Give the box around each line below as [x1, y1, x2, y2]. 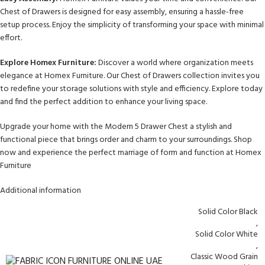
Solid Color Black [198, 205, 258, 219]
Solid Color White [195, 228, 258, 242]
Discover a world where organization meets [96, 56, 253, 70]
